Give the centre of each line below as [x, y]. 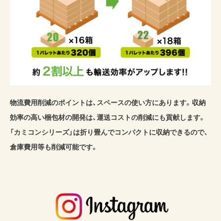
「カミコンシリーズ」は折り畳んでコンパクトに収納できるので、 [109, 132]
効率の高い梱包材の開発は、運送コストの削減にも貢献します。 [108, 118]
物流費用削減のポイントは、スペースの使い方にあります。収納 [108, 103]
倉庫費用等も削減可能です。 [54, 147]
